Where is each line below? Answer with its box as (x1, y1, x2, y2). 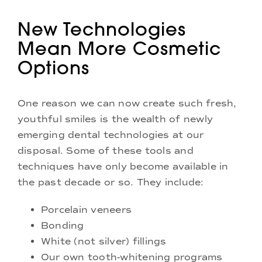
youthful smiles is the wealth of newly (18, 113, 213, 125)
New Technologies (18, 18, 186, 41)
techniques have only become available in (18, 160, 229, 172)
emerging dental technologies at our (18, 129, 204, 140)
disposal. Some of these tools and (18, 144, 194, 156)
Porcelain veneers (41, 204, 132, 215)
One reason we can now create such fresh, (18, 97, 237, 109)
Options (18, 56, 89, 80)
